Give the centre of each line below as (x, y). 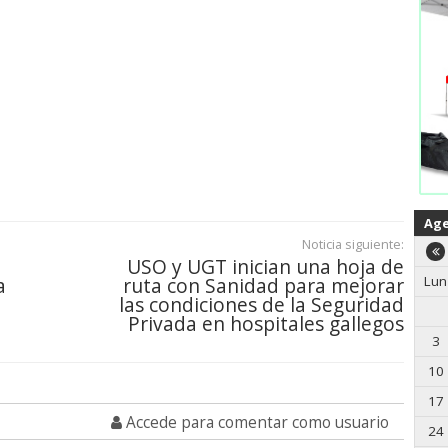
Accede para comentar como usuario (255, 423)
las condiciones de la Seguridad (261, 305)
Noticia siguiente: (353, 244)
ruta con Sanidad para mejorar (263, 286)
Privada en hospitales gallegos (266, 324)
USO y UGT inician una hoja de (265, 267)
